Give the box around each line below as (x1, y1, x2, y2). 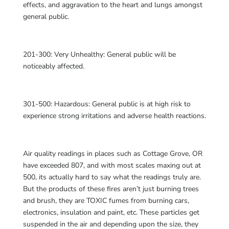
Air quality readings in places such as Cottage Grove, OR (22, 149, 202, 158)
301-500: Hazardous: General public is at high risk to (22, 99, 191, 109)
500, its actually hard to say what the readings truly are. (22, 172, 201, 182)
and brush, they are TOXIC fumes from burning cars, (22, 196, 189, 205)
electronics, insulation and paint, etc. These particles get (22, 208, 199, 217)
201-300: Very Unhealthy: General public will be (22, 50, 176, 59)
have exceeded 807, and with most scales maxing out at (22, 161, 201, 170)
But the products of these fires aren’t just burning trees (22, 184, 199, 194)
